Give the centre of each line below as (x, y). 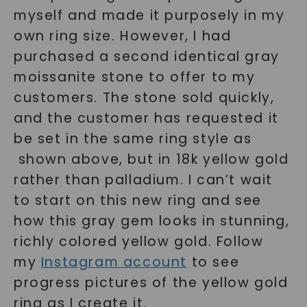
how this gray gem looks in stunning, (151, 221)
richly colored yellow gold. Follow (138, 241)
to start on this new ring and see (137, 200)
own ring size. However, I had (122, 36)
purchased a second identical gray (146, 56)
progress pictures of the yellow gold (151, 282)
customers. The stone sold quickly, (144, 97)
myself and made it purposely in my (149, 15)
